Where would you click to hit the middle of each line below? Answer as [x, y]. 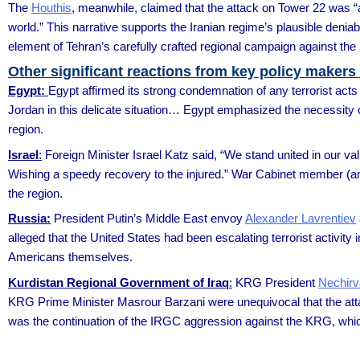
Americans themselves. [70, 257]
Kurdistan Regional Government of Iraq [119, 282]
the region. [35, 193]
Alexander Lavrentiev [301, 218]
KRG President [275, 282]
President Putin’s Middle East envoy [148, 218]
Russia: [29, 218]
